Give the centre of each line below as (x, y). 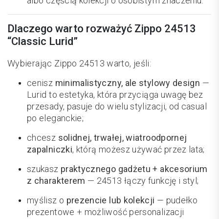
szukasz (44, 169)
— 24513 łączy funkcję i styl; (142, 181)
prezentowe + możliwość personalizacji (106, 212)
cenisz (41, 83)
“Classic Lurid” (43, 42)
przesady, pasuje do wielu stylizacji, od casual (117, 107)
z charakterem (56, 181)
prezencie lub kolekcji (110, 200)
